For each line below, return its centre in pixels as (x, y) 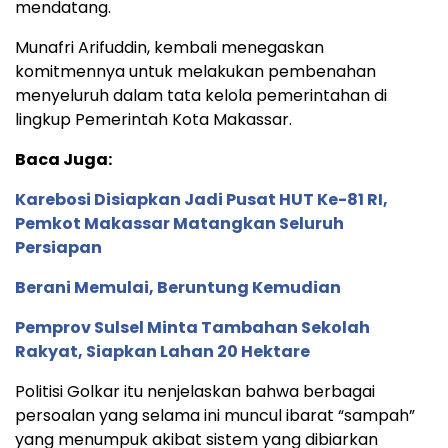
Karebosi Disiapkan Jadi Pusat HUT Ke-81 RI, (201, 199)
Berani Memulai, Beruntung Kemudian (178, 287)
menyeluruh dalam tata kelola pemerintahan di (201, 95)
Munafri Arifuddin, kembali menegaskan (169, 47)
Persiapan (58, 247)
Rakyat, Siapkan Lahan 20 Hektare (162, 351)
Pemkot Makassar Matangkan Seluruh (179, 223)
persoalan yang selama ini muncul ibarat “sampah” (215, 415)
